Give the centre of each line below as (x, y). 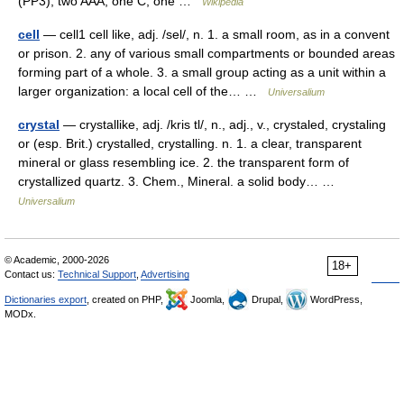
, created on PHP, (126, 300)
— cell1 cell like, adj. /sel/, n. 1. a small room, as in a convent (215, 35)
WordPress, (335, 300)
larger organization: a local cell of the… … (143, 92)
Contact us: (31, 275)
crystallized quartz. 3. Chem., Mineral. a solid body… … (180, 182)
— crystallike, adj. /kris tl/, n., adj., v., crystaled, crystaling (223, 125)
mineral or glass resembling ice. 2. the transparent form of (184, 163)
